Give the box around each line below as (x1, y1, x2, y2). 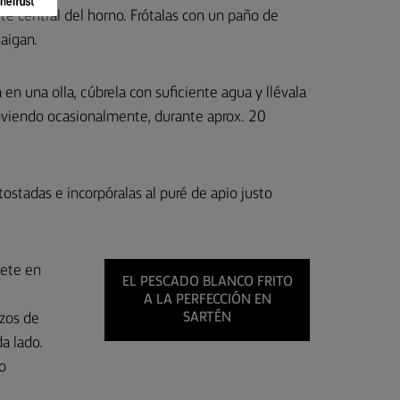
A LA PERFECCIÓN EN (143, 293, 271, 307)
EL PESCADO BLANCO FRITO (121, 275, 293, 289)
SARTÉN (183, 311, 231, 325)
